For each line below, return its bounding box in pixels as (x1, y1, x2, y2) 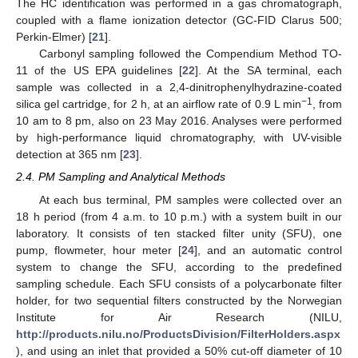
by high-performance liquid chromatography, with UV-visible (16, 131, 342, 145)
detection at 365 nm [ (16, 148, 123, 161)
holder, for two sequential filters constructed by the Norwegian (16, 293, 342, 307)
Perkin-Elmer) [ (16, 30, 92, 44)
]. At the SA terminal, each (195, 64, 343, 78)
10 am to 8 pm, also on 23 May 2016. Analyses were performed (16, 114, 342, 128)
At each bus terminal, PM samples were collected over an (38, 193, 342, 206)
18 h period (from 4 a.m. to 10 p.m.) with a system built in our (16, 209, 342, 223)
